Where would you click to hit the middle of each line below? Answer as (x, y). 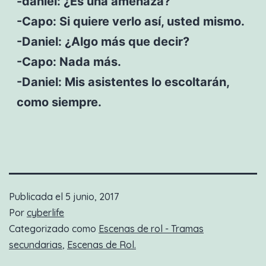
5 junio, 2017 (92, 196)
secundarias (36, 244)
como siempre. (59, 102)
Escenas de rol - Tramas (151, 228)
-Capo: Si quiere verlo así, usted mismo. (130, 21)
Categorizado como (54, 228)
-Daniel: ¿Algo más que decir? (103, 41)
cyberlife (45, 212)
